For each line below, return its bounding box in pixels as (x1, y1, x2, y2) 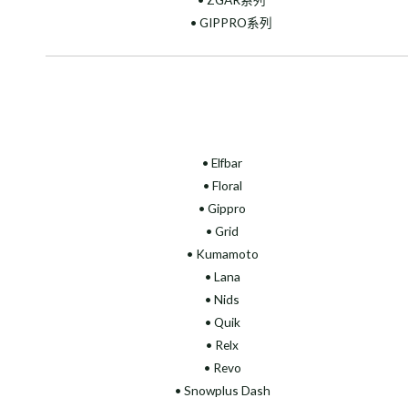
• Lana (204, 269, 240, 285)
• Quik (204, 314, 240, 331)
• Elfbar (202, 155, 242, 171)
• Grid (206, 223, 239, 240)
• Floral (202, 178, 242, 194)
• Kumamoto (186, 246, 259, 262)
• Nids (205, 291, 240, 308)
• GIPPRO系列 (190, 14, 272, 30)
